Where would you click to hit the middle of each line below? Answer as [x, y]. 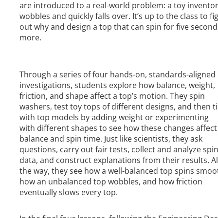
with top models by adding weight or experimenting [114, 117]
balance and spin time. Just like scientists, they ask [111, 139]
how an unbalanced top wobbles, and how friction [111, 182]
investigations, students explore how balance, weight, [117, 85]
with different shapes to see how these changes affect [118, 128]
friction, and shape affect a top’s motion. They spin [112, 96]
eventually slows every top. [69, 192]
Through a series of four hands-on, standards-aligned [118, 74]
